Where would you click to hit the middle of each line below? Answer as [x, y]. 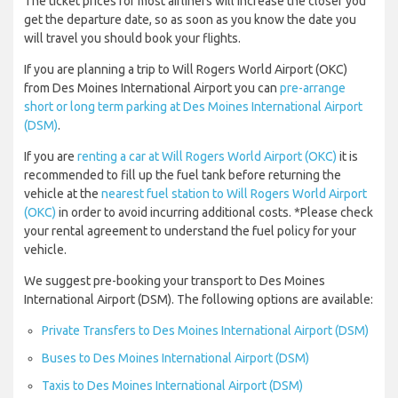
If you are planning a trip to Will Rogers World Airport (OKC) [186, 70]
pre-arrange [313, 88]
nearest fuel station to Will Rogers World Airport [234, 194]
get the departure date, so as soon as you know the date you [190, 20]
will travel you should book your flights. [132, 39]
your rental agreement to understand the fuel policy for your [190, 231]
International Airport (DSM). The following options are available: [199, 300]
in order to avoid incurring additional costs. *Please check [215, 213]
